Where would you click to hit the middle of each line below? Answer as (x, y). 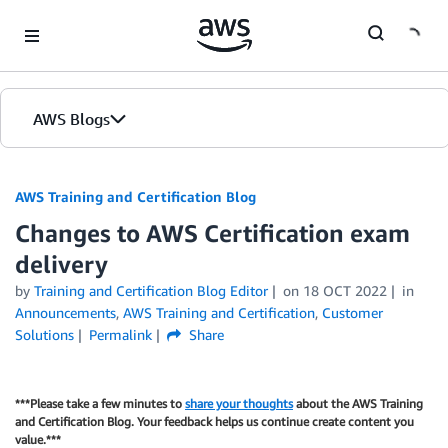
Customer (352, 312)
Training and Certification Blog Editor (151, 290)
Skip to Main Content (75, 19)
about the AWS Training (358, 404)
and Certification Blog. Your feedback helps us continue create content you (214, 422)
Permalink (120, 334)
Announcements (65, 312)
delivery (64, 264)
